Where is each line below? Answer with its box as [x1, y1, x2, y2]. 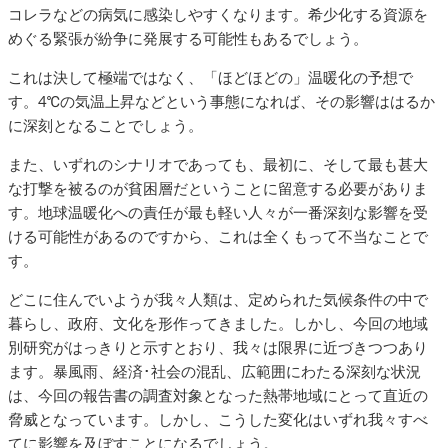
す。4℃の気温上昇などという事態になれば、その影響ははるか [8, 91, 435, 111]
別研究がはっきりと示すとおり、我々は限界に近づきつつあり [8, 337, 428, 357]
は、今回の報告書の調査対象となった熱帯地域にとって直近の [8, 385, 428, 405]
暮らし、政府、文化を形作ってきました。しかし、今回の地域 [8, 313, 428, 333]
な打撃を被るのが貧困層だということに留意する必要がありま [8, 178, 428, 198]
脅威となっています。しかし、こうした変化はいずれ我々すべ [8, 409, 428, 429]
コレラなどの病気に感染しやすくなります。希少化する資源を [8, 4, 428, 24]
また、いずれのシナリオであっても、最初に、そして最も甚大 [8, 154, 428, 174]
